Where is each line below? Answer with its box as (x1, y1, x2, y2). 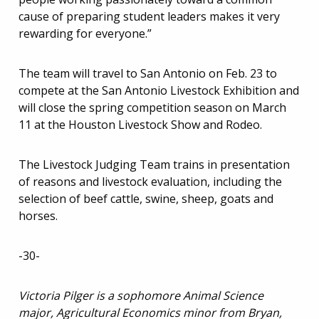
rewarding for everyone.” (19, 25, 152, 41)
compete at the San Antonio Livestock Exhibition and (19, 82, 299, 98)
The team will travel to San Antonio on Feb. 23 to (19, 65, 277, 81)
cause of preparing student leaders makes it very (19, 8, 280, 24)
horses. (19, 207, 58, 224)
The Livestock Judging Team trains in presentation (19, 156, 290, 172)
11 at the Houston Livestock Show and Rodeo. (19, 116, 262, 132)
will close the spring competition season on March (19, 99, 286, 115)
